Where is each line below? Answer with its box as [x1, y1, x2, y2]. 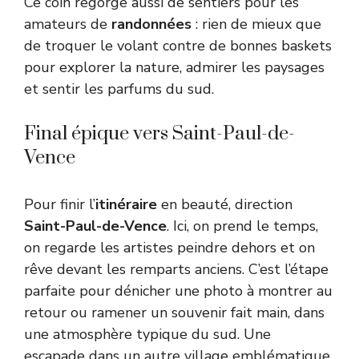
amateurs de [24, 14, 111, 34]
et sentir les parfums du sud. [24, 79, 214, 99]
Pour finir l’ [24, 195, 95, 215]
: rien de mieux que [192, 14, 321, 34]
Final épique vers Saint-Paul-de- [24, 122, 295, 147]
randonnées [111, 14, 192, 34]
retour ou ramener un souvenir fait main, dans [24, 303, 325, 323]
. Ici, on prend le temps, [167, 216, 318, 236]
